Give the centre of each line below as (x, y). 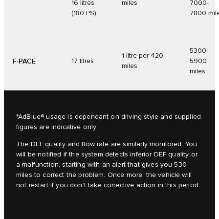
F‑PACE (24, 61)
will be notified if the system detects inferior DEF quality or (107, 154)
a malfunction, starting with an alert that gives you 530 (101, 164)
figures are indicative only (56, 127)
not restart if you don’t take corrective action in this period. (108, 185)
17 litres (83, 61)
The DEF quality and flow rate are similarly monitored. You (107, 144)
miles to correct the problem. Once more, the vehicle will (104, 175)
